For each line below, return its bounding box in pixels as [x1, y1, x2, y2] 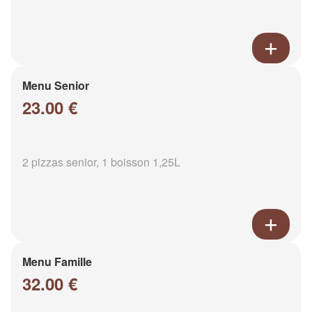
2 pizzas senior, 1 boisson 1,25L [22, 154, 180, 171]
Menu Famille [22, 253, 92, 270]
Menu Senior [22, 77, 89, 94]
